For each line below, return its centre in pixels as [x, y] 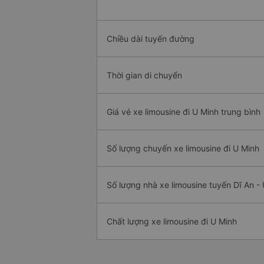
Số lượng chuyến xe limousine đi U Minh [183, 148]
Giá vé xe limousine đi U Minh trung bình [184, 112]
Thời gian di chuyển [144, 75]
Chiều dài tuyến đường [151, 39]
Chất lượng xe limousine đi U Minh [172, 222]
